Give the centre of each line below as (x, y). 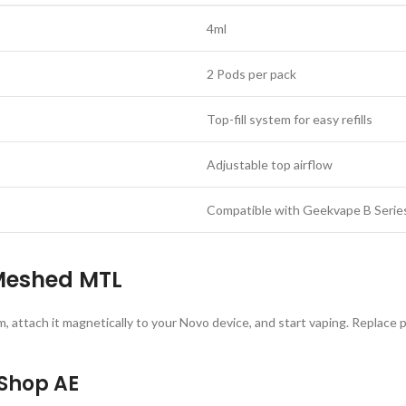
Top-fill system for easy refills (290, 119)
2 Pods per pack (251, 74)
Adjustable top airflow (270, 164)
